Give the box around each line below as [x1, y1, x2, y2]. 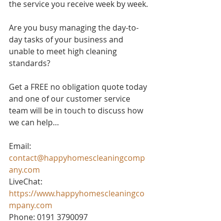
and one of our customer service [9, 93, 132, 104]
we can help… [9, 117, 59, 128]
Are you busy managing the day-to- [9, 22, 139, 33]
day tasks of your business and [9, 34, 125, 45]
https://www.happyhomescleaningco [9, 188, 145, 199]
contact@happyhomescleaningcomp [9, 152, 145, 163]
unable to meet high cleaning [9, 46, 119, 57]
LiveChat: [9, 176, 44, 187]
